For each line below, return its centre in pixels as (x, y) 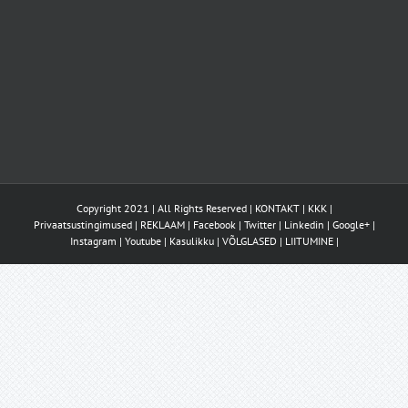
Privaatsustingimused (82, 224)
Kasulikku (191, 241)
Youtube (143, 241)
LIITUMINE (309, 241)
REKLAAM (162, 224)
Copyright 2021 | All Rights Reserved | (165, 208)
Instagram (93, 241)
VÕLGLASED (249, 241)
